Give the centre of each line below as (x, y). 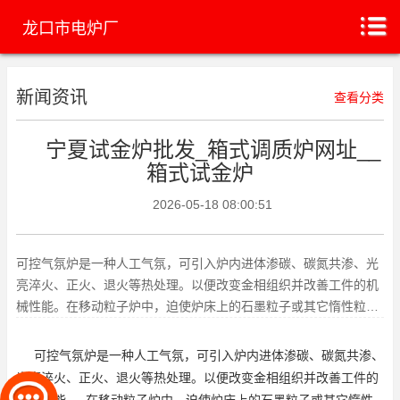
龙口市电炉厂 (71, 29)
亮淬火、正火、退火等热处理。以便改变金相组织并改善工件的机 (197, 285)
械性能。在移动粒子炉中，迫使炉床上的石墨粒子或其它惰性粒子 (197, 306)
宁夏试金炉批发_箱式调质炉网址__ (212, 150)
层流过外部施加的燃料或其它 (97, 328)
